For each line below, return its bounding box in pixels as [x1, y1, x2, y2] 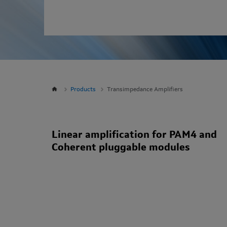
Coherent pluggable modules [52, 142, 190, 153]
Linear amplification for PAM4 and [52, 130, 217, 140]
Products [70, 86, 96, 93]
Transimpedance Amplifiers [107, 86, 183, 93]
